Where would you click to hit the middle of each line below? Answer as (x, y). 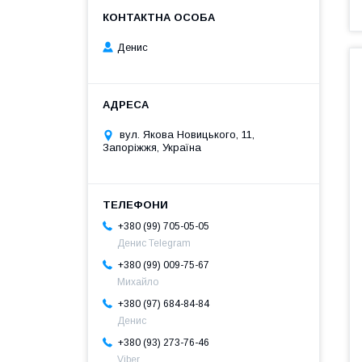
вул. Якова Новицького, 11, (187, 135)
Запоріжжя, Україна (152, 148)
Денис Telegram (154, 244)
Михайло (138, 282)
